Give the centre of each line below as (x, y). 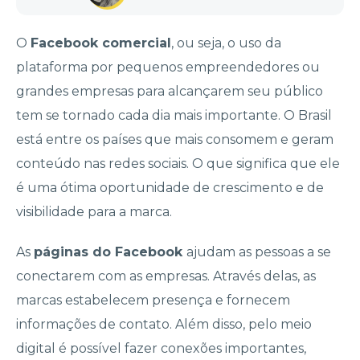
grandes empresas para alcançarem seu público (170, 92)
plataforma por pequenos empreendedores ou (168, 67)
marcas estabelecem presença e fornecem (153, 301)
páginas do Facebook (110, 252)
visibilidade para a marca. (94, 212)
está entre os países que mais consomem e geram (175, 140)
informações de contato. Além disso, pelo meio (164, 325)
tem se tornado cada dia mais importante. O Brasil (174, 116)
